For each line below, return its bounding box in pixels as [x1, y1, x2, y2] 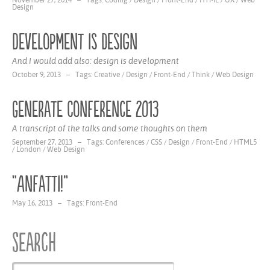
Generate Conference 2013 [12, 97, 159, 123]
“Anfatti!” [12, 172, 68, 198]
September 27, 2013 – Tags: [12, 138, 105, 146]
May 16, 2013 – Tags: [12, 199, 86, 207]
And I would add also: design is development [12, 56, 179, 66]
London [16, 145, 41, 154]
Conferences [105, 138, 145, 146]
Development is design [12, 30, 137, 55]
